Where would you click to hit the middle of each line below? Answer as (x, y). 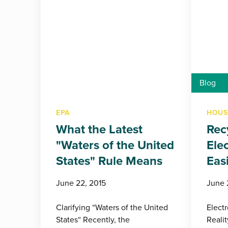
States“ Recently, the (93, 219)
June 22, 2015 (81, 183)
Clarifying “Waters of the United (112, 207)
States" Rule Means (109, 161)
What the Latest (99, 129)
